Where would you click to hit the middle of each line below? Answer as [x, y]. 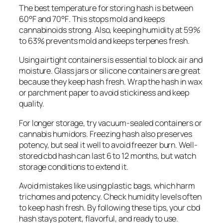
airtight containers [73, 60]
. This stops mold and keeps [117, 19]
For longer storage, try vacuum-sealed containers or [111, 123]
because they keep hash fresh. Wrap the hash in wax [111, 82]
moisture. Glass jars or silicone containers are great [110, 71]
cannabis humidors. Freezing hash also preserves [106, 134]
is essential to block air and [154, 60]
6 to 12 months [132, 156]
